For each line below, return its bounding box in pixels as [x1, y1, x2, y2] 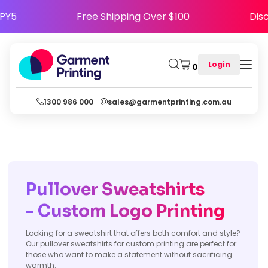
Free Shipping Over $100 [92, 10, 206, 23]
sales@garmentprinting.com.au [108, 96, 232, 107]
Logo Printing [109, 200, 225, 221]
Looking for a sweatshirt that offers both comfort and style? [26, 228, 240, 238]
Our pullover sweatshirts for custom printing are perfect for [26, 239, 236, 249]
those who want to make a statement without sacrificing [26, 249, 232, 260]
